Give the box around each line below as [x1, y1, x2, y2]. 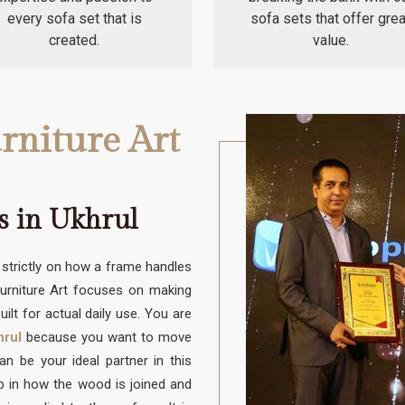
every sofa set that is [6, 10, 142, 28]
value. [312, 32, 349, 50]
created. [49, 32, 100, 50]
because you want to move [22, 329, 192, 346]
